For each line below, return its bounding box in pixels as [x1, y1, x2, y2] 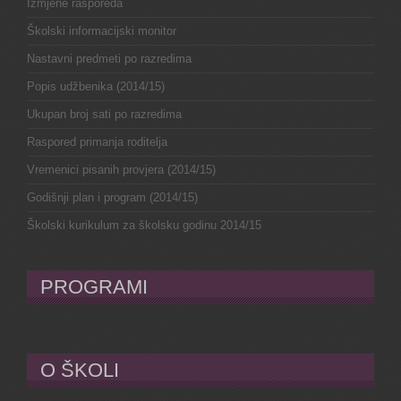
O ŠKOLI [40, 358, 119, 381]
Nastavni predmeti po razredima [27, 51, 192, 65]
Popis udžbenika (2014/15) [27, 79, 165, 93]
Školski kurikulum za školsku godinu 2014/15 [27, 218, 261, 232]
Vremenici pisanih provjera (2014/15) [27, 162, 216, 176]
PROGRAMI [40, 275, 148, 298]
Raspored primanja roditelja [27, 134, 167, 149]
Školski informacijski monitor [27, 23, 176, 38]
